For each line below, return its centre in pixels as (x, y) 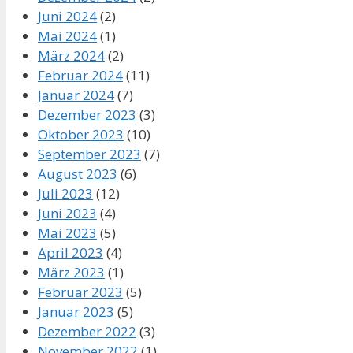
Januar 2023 (76, 311)
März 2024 (71, 55)
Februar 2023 (80, 292)
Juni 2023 (67, 213)
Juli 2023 (65, 193)
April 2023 (71, 252)
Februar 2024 (80, 75)
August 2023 (78, 173)
